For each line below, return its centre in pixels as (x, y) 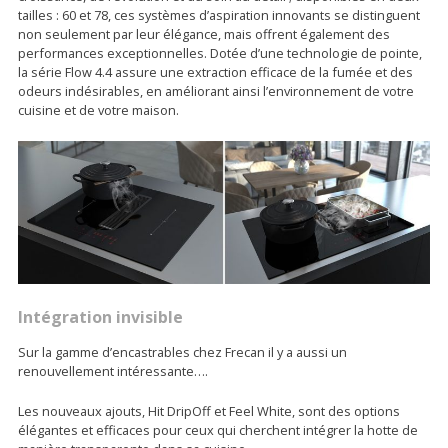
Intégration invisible (100, 316)
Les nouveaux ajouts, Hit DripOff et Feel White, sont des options (209, 410)
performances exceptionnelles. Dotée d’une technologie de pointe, (220, 53)
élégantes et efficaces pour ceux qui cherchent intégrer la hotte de (218, 429)
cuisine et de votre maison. (98, 110)
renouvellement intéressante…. (113, 370)
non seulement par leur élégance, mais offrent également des (204, 34)
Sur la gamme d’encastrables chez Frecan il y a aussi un (182, 351)
